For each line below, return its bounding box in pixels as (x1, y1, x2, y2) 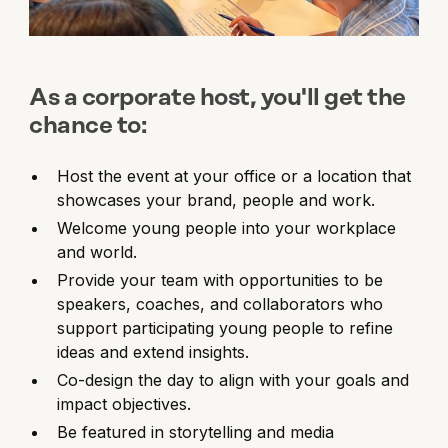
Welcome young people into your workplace (57, 218, 397, 239)
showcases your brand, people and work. (57, 190, 376, 211)
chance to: (29, 113, 147, 140)
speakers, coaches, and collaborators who (57, 294, 384, 315)
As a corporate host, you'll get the (29, 85, 406, 112)
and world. (57, 242, 138, 263)
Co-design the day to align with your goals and (57, 370, 410, 391)
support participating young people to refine (57, 318, 394, 339)
